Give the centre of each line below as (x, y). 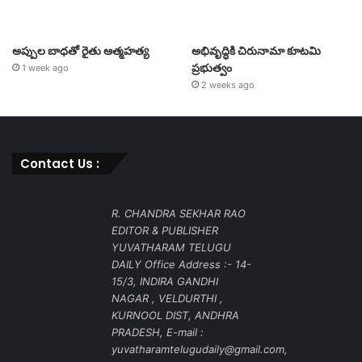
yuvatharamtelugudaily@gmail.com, (199, 349)
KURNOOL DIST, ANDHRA (175, 315)
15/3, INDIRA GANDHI (164, 281)
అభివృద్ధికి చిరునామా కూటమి (256, 51)
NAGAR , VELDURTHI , (167, 298)
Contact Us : (60, 163)
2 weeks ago (227, 84)
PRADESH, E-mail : (157, 332)
